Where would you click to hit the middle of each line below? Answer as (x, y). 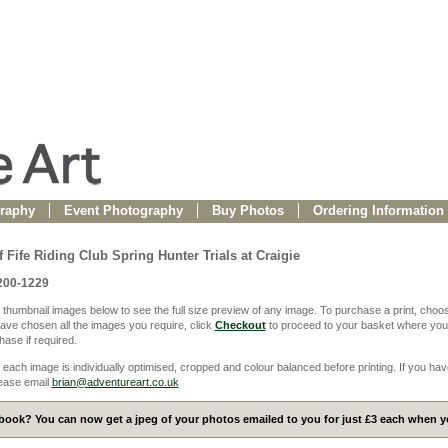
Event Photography (123, 210)
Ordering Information (378, 210)
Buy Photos (247, 210)
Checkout (240, 325)
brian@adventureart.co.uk (115, 381)
